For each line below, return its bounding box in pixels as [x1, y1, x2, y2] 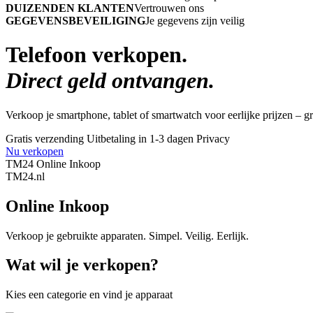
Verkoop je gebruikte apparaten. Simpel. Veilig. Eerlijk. [6, 229, 249, 242]
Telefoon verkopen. [6, 42, 187, 68]
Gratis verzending [6, 132, 84, 145]
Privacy [196, 132, 230, 145]
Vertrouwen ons [134, 1, 204, 14]
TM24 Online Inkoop [6, 157, 101, 170]
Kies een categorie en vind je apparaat [6, 289, 173, 301]
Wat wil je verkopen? [6, 256, 159, 275]
